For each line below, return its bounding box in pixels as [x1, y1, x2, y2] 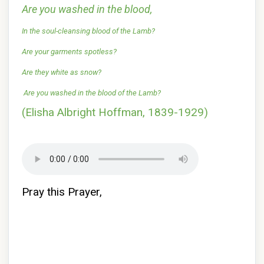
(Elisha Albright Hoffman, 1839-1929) [22, 105, 208, 119]
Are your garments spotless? [22, 47, 118, 56]
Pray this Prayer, [22, 185, 102, 199]
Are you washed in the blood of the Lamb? [22, 88, 163, 97]
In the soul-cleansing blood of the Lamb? [22, 27, 155, 35]
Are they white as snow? [22, 68, 101, 77]
